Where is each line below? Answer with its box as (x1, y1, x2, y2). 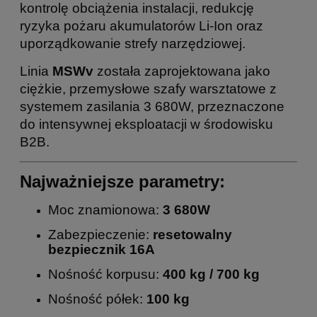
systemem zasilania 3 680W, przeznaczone (20, 98, 284, 114)
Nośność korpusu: (48, 266, 163, 282)
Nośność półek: (48, 291, 146, 306)
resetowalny (153, 226, 232, 242)
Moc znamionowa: (48, 202, 163, 217)
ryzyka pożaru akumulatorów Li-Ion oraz (20, 18, 263, 33)
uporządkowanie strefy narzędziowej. (20, 35, 246, 51)
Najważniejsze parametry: (20, 172, 225, 192)
